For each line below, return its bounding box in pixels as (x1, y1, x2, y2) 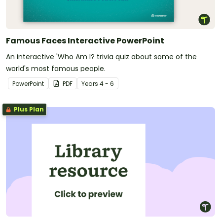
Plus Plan (12, 105, 44, 113)
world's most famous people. (6, 63, 106, 74)
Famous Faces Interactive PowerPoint (6, 35, 164, 46)
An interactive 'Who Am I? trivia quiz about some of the (6, 51, 197, 62)
